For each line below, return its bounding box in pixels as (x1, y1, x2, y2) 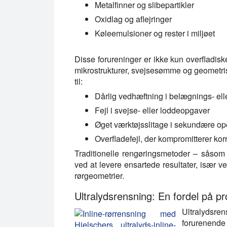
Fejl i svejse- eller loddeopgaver (95, 104, 210, 117)
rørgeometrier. (74, 170, 124, 182)
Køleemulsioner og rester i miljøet (95, 27, 215, 40)
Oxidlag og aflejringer (95, 13, 172, 25)
